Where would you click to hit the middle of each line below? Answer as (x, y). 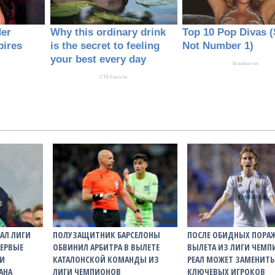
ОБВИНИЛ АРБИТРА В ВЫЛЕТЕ (106, 247)
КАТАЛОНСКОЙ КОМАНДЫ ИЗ (106, 260)
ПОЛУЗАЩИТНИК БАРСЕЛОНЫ (106, 235)
